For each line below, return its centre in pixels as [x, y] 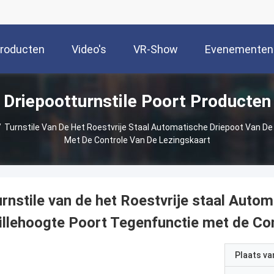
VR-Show [156, 50]
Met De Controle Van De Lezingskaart [137, 140]
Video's [89, 50]
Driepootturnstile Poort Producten [137, 101]
